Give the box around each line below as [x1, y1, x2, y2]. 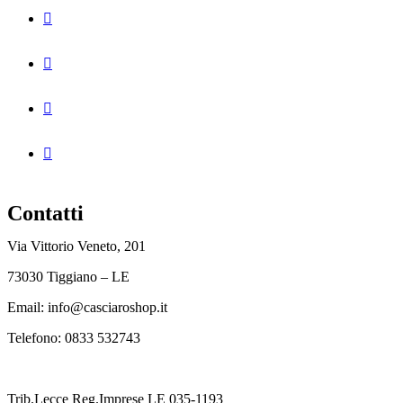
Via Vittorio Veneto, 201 [7, 237, 146, 254]
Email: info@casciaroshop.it [7, 299, 167, 315]
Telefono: [7, 329, 65, 345]
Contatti [7, 201, 84, 225]
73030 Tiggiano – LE [7, 268, 130, 284]
